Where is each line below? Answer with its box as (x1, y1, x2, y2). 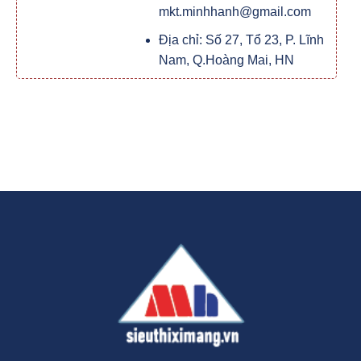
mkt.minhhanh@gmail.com (158, 4, 311, 19)
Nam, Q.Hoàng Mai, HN (158, 52, 294, 67)
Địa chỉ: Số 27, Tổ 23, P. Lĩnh (158, 32, 324, 47)
